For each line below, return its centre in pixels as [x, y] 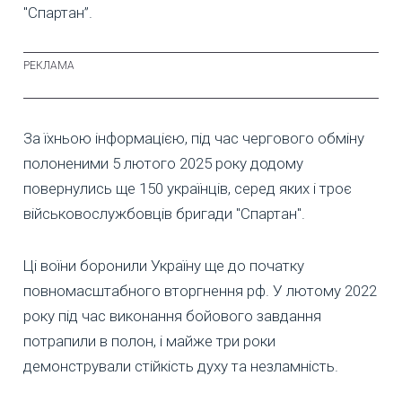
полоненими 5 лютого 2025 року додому [163, 164]
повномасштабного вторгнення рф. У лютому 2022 [200, 291]
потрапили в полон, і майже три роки [149, 341]
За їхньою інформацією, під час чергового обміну [194, 139]
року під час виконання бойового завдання [172, 316]
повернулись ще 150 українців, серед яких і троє [188, 189]
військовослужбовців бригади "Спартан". [164, 214]
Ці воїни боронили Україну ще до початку [164, 266]
